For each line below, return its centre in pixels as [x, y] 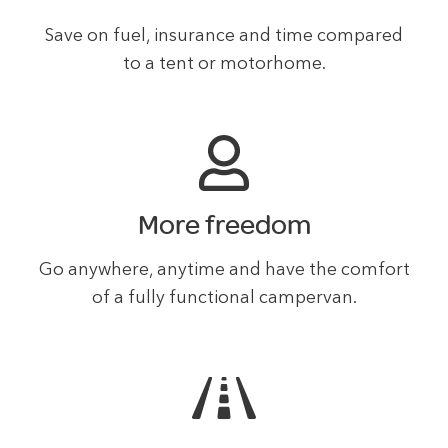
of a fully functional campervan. [224, 299]
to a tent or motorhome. [224, 64]
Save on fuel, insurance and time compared [224, 36]
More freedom [224, 225]
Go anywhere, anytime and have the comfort [224, 271]
